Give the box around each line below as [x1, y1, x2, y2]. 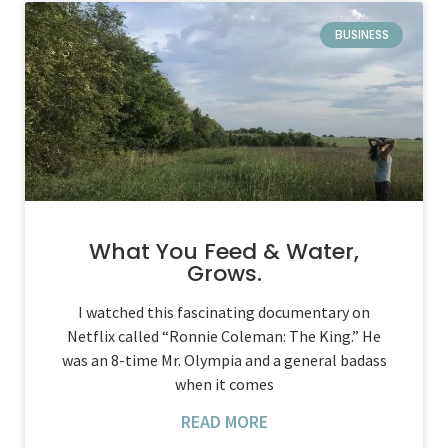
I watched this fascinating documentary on [78, 302, 370, 322]
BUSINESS [334, 26, 389, 44]
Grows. [186, 258, 262, 289]
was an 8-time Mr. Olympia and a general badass [61, 350, 387, 370]
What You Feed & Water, [89, 236, 359, 267]
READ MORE [180, 410, 268, 433]
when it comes [174, 374, 274, 394]
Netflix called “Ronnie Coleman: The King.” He [67, 326, 381, 346]
